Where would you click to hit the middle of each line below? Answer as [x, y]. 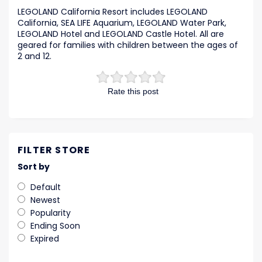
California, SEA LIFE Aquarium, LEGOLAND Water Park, [122, 23]
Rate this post [133, 92]
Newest [45, 200]
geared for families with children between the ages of [128, 45]
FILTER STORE [54, 150]
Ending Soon [55, 226]
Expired [45, 239]
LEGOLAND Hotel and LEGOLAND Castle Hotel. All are [121, 34]
